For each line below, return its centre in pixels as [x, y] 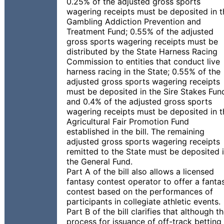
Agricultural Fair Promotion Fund [128, 121]
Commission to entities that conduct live [143, 61]
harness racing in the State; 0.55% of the [143, 71]
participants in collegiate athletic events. [143, 201]
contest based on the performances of [140, 191]
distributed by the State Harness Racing [142, 51]
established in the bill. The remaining [135, 131]
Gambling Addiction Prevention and [134, 21]
